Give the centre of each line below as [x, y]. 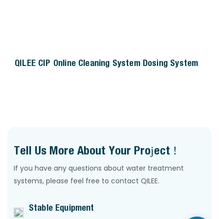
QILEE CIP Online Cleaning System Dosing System [107, 63]
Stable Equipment [59, 207]
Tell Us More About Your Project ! [96, 150]
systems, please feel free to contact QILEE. [87, 181]
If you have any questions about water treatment [99, 168]
